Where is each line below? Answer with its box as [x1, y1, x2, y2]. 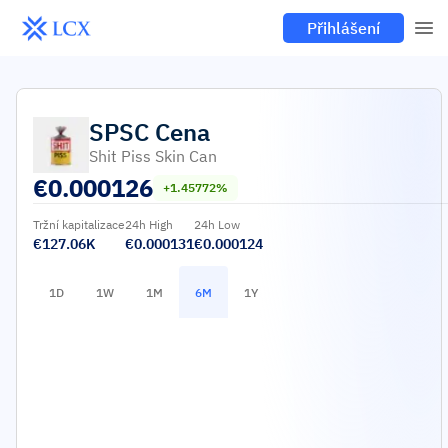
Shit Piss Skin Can [89, 146, 217, 166]
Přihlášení [307, 18, 380, 38]
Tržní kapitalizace [33, 217, 125, 232]
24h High [125, 217, 173, 232]
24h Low [194, 217, 240, 232]
